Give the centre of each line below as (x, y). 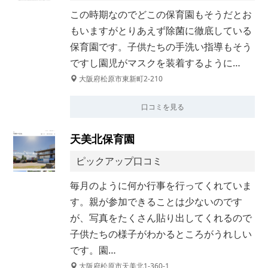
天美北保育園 (102, 139)
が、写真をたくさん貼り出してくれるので (161, 218)
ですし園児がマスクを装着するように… (155, 63)
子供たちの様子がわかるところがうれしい (161, 234)
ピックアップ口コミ (119, 161)
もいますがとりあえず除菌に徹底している (161, 31)
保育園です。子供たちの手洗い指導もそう (161, 47)
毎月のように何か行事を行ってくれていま (161, 186)
